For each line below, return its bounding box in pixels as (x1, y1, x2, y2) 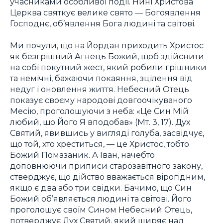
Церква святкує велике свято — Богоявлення (10, 7, 201, 17)
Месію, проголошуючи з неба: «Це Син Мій (10, 106, 189, 116)
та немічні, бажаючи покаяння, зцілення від (10, 73, 193, 84)
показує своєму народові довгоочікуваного (10, 95, 192, 106)
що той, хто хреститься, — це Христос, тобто (10, 139, 189, 149)
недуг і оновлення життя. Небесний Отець (10, 84, 189, 95)
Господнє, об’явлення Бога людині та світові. (10, 18, 196, 28)
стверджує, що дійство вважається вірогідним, (10, 172, 205, 182)
